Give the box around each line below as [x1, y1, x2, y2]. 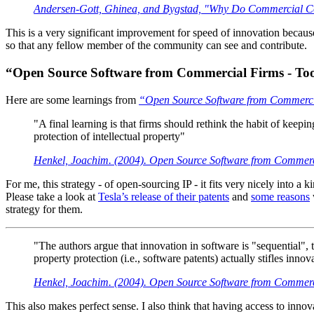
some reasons [251, 190, 310, 203]
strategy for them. [6, 203, 83, 215]
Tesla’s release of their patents [98, 190, 229, 203]
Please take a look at [6, 190, 98, 203]
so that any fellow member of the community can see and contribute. [6, 39, 307, 52]
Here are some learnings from [6, 93, 139, 106]
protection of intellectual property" [34, 130, 185, 142]
